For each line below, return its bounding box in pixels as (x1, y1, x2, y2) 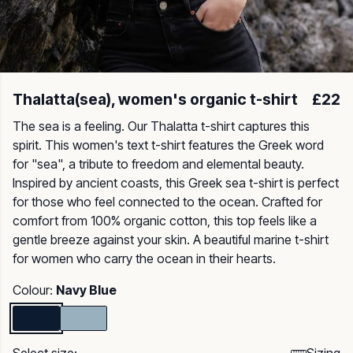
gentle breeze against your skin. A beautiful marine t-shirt (13, 232, 329, 247)
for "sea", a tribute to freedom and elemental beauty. (13, 156, 304, 172)
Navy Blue (56, 282, 117, 298)
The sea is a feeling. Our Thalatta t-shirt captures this (13, 118, 310, 134)
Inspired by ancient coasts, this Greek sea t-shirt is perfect (13, 175, 339, 191)
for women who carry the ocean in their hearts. (13, 251, 276, 266)
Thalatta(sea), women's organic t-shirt (13, 90, 298, 109)
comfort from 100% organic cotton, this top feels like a (13, 213, 317, 229)
